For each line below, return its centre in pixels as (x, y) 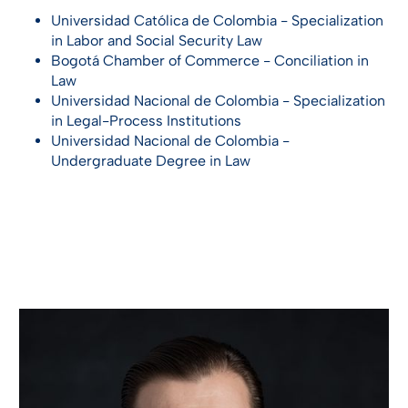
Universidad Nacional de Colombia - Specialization (218, 101)
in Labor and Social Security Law (157, 41)
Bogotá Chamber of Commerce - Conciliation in (210, 61)
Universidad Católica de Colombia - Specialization (217, 20)
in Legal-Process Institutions (146, 121)
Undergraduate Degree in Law (151, 161)
